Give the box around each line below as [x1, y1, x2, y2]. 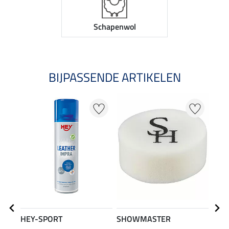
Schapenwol [93, 20, 136, 33]
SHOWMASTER [117, 212, 171, 225]
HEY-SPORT [20, 212, 62, 225]
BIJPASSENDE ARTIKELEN [48, 67, 181, 86]
